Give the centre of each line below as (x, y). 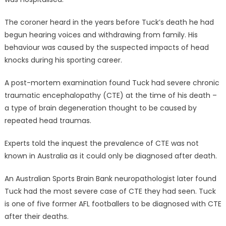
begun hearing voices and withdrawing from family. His (101, 35)
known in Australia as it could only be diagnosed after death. (110, 156)
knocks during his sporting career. (63, 60)
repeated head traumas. (48, 121)
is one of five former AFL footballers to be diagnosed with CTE (113, 204)
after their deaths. (36, 217)
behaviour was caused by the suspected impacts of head (106, 48)
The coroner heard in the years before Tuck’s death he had (109, 22)
